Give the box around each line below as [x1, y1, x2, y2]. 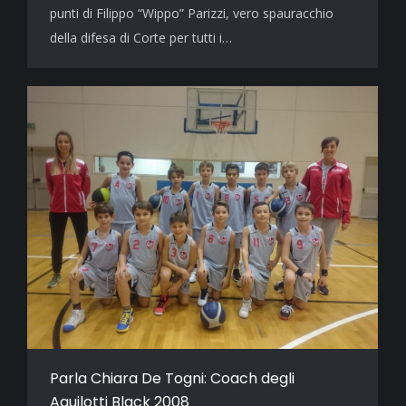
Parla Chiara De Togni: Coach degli [50, 368, 295, 390]
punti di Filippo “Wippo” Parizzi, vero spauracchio [50, 4, 333, 22]
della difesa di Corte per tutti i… [50, 28, 232, 46]
